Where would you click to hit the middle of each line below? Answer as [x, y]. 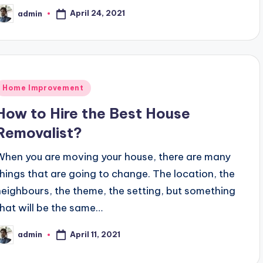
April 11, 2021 [95, 234]
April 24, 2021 [98, 13]
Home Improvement [43, 87]
